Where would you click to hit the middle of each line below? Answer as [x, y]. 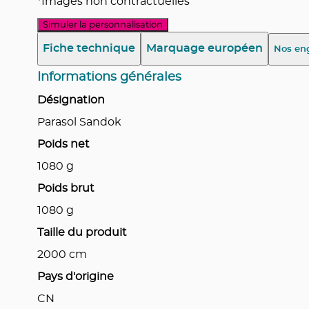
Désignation [71, 100]
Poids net [63, 144]
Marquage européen [204, 49]
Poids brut [66, 188]
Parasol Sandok [79, 122]
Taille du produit [82, 232]
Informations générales [109, 77]
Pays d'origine [75, 276]
